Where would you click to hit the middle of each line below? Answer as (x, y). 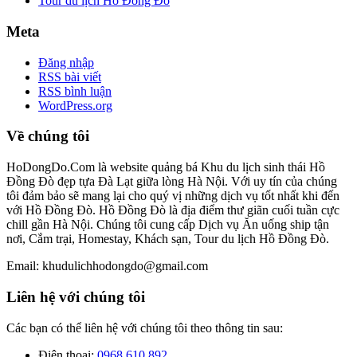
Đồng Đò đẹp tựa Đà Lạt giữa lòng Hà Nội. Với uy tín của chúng (172, 182)
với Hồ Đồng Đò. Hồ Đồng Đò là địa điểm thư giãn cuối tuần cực (173, 210)
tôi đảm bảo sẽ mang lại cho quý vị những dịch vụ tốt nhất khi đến (173, 196)
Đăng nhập (66, 62)
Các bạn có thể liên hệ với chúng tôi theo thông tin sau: (145, 328)
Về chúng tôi (48, 136)
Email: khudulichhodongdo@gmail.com (107, 266)
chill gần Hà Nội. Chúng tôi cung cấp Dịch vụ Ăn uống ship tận (168, 225)
